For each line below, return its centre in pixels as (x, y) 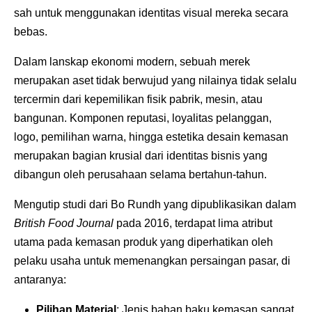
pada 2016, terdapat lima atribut (193, 223)
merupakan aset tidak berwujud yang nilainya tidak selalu (155, 80)
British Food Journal (64, 223)
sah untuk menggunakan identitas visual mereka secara (151, 13)
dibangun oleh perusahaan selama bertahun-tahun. (140, 174)
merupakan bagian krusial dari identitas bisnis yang (141, 155)
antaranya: (40, 279)
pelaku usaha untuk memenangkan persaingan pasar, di (152, 260)
